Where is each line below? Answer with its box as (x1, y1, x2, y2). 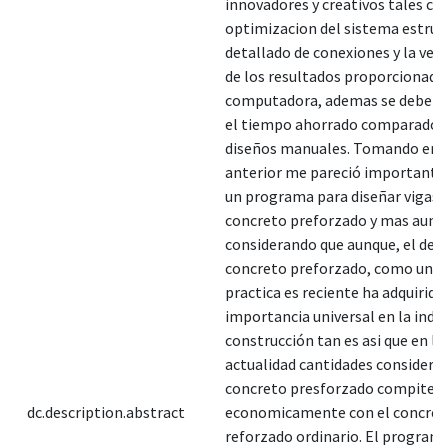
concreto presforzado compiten (225, 377, 444, 398)
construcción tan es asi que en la (225, 329, 444, 350)
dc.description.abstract (27, 401, 185, 422)
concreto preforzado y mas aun (225, 209, 437, 230)
